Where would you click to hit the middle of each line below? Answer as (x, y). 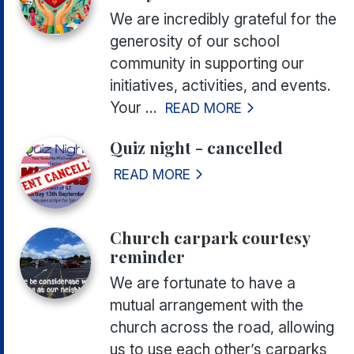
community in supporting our (207, 64)
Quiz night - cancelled (196, 147)
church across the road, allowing (222, 328)
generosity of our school (195, 41)
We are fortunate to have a (203, 283)
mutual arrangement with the (207, 305)
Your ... (134, 108)
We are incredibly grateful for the (223, 19)
